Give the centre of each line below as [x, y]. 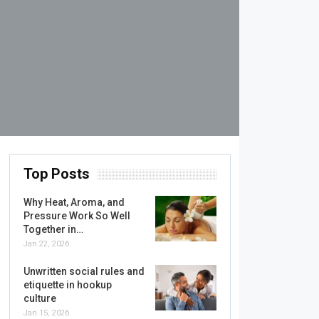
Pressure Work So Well [77, 216]
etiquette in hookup [67, 285]
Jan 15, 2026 [46, 313]
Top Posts [56, 174]
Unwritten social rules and [84, 271]
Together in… [53, 229]
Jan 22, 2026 [46, 244]
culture [40, 298]
